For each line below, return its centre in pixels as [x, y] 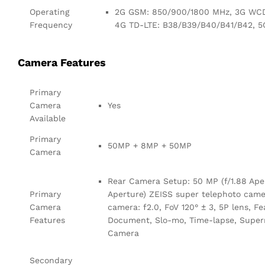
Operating [49, 12]
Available [48, 119]
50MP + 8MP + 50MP [150, 146]
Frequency [51, 25]
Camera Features [62, 63]
